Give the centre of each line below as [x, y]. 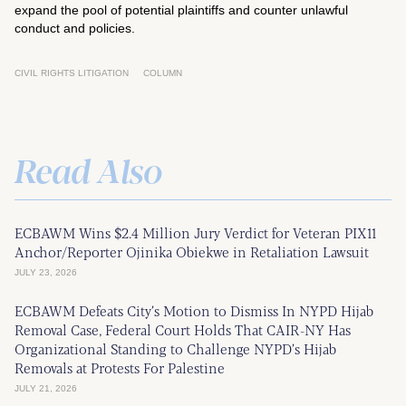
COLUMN [163, 73]
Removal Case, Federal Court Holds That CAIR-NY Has [183, 329]
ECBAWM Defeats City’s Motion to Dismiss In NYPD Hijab [194, 310]
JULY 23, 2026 [46, 272]
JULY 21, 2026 [46, 388]
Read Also [88, 169]
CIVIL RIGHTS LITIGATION [72, 73]
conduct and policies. [75, 28]
